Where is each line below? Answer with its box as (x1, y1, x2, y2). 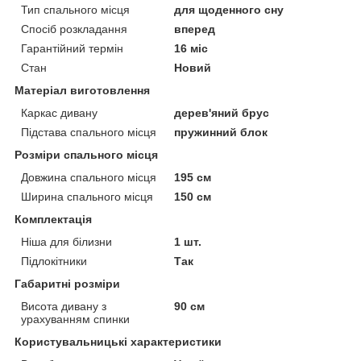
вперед (174, 22, 216, 35)
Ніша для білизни (21, 234, 112, 248)
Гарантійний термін (21, 41, 123, 55)
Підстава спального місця (21, 125, 156, 139)
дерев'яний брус (174, 106, 270, 119)
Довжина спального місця (21, 170, 156, 184)
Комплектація (15, 212, 92, 226)
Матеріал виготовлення (15, 83, 150, 97)
